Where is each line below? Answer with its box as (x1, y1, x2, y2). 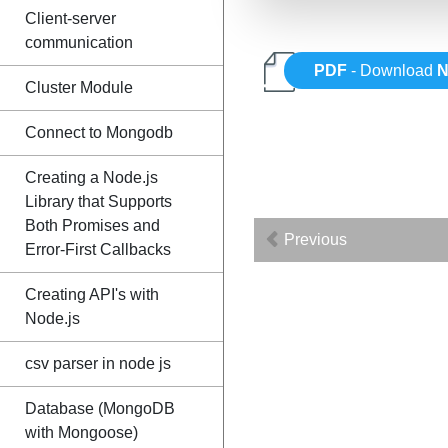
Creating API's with (25, 286, 159, 303)
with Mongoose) (25, 424, 138, 441)
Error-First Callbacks (25, 241, 171, 258)
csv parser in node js (25, 355, 171, 372)
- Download (347, 62, 438, 80)
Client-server (25, 10, 116, 27)
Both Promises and (25, 217, 160, 234)
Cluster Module (25, 79, 133, 96)
